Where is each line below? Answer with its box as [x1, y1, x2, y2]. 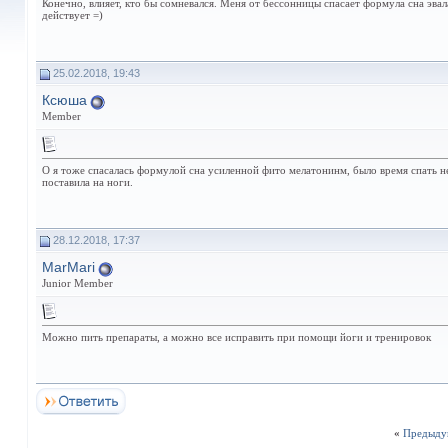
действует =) [42, 9, 103, 21]
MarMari [42, 259, 95, 275]
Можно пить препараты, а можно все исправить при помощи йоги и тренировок [42, 331, 431, 343]
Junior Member [42, 276, 113, 289]
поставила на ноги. [42, 176, 133, 188]
